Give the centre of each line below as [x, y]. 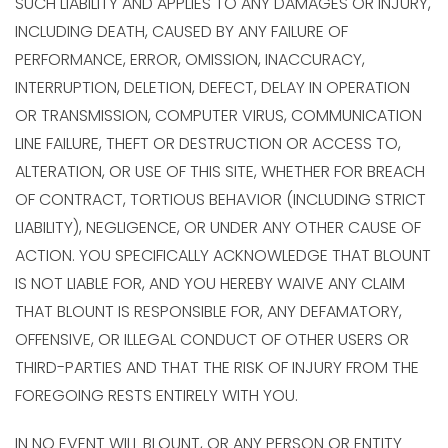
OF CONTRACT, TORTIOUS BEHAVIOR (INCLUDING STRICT [220, 199]
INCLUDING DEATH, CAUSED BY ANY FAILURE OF [181, 31]
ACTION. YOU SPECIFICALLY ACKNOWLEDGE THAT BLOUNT [223, 255]
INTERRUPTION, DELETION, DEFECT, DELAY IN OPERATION [212, 87]
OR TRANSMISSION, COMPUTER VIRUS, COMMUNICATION [218, 115]
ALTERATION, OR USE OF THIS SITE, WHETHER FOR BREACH [220, 171]
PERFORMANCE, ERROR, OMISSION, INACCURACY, [190, 59]
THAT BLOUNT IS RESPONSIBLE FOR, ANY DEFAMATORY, [208, 311]
